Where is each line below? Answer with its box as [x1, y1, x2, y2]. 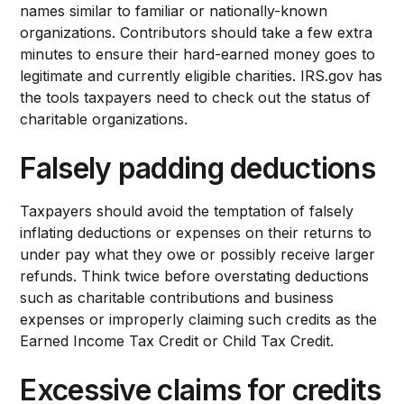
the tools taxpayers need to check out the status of [20, 87, 372, 106]
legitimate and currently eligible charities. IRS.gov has [20, 66, 383, 85]
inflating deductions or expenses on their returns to [20, 223, 372, 242]
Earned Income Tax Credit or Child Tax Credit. [20, 331, 335, 350]
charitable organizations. [20, 109, 188, 128]
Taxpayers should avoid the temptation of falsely [20, 201, 354, 220]
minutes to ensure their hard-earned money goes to [20, 44, 376, 63]
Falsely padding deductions [20, 150, 376, 186]
